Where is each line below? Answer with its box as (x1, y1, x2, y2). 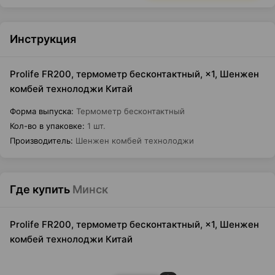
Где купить (10, 183, 70, 196)
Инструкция (10, 33, 76, 45)
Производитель (10, 136, 71, 145)
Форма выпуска (10, 106, 71, 116)
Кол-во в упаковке (10, 121, 82, 131)
